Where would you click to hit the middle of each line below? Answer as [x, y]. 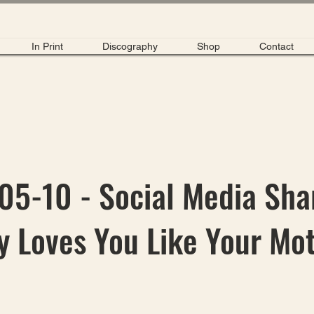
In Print [47, 46]
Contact [276, 46]
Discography [130, 46]
